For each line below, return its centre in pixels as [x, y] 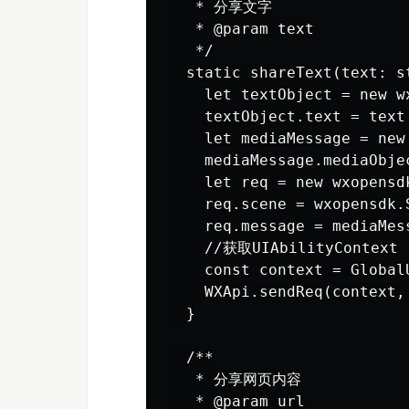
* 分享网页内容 [235, 379]
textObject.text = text [287, 116]
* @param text [241, 29]
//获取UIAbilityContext [283, 248]
